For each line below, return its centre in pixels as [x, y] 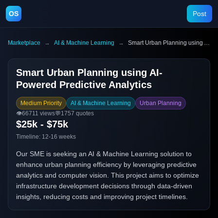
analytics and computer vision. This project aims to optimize [108, 175]
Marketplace [24, 43]
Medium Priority [41, 103]
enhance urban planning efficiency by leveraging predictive [106, 164]
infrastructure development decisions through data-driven [104, 186]
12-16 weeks [59, 137]
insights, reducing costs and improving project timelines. [102, 197]
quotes [84, 113]
